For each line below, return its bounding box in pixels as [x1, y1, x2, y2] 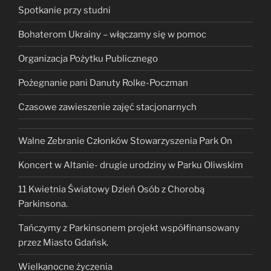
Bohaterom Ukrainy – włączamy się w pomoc [18, 28, 206, 40]
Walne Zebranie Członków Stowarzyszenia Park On [18, 135, 232, 146]
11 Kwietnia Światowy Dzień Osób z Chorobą [18, 183, 204, 195]
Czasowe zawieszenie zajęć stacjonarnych [18, 101, 197, 113]
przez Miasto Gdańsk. [18, 237, 108, 248]
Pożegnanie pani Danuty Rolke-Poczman [18, 77, 188, 88]
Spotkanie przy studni [18, 4, 111, 16]
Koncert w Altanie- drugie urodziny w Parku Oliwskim [18, 159, 243, 171]
